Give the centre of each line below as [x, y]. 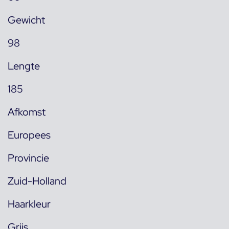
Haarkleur [29, 204]
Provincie [28, 158]
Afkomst [27, 112]
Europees [29, 135]
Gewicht [26, 20]
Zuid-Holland [37, 181]
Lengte [24, 66]
